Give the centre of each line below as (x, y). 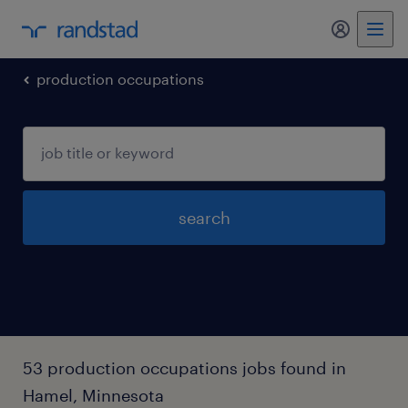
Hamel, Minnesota (93, 395)
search (204, 218)
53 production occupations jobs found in (184, 368)
